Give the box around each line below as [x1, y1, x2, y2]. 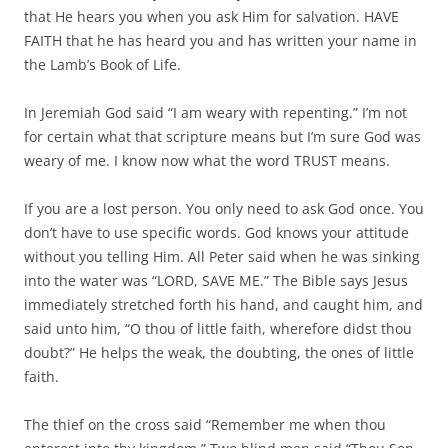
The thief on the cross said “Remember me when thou [24, 415, 386, 435]
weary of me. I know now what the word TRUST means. [24, 151, 390, 171]
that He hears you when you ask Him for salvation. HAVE [24, 7, 399, 27]
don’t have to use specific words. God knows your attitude [24, 223, 409, 243]
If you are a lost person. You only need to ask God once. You [24, 199, 424, 219]
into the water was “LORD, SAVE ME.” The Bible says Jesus [24, 271, 408, 291]
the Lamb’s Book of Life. [24, 55, 181, 75]
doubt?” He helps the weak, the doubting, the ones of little [24, 343, 414, 363]
